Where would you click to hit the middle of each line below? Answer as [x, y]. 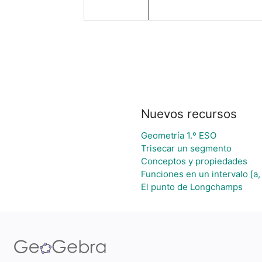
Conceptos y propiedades [194, 161]
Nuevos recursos [189, 114]
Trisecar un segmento [186, 148]
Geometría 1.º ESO [179, 135]
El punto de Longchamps [192, 187]
